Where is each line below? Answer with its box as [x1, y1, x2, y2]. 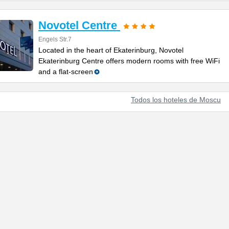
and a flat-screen [38, 67, 93, 76]
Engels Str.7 [38, 36, 72, 43]
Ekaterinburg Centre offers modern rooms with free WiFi [38, 57, 220, 65]
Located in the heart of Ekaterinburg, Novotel [38, 46, 184, 54]
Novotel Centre [38, 19, 120, 32]
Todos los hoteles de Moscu [131, 96, 221, 104]
